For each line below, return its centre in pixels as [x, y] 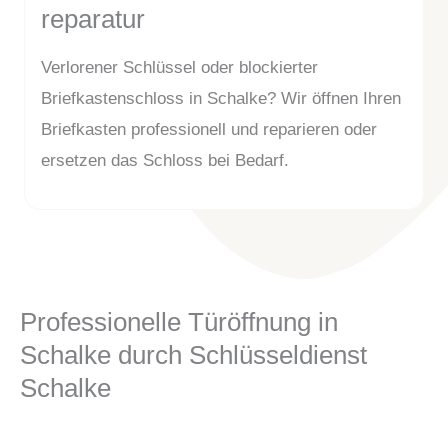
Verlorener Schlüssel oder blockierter [179, 67]
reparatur [93, 18]
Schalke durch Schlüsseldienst [193, 354]
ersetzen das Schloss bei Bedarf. [165, 160]
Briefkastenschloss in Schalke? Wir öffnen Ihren [221, 98]
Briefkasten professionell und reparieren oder [209, 129]
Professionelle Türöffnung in [179, 321]
